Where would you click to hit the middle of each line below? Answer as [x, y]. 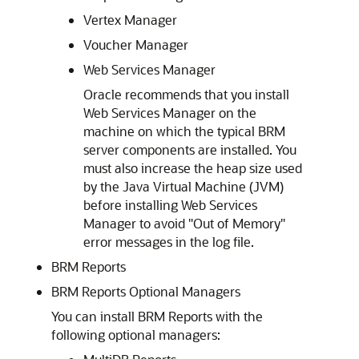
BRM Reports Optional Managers [146, 291]
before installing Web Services [170, 205]
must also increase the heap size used [193, 168]
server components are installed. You [190, 149]
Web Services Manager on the [170, 113]
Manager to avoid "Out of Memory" [184, 223]
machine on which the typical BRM [184, 131]
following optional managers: [136, 335]
